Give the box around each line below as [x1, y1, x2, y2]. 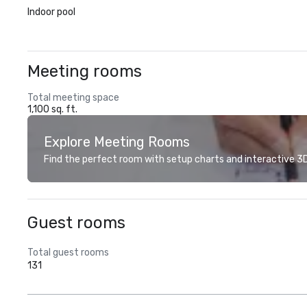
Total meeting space [27, 92, 119, 103]
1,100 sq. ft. [27, 103, 77, 115]
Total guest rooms [27, 247, 109, 258]
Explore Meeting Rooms [44, 134, 190, 150]
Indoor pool [27, 6, 75, 18]
